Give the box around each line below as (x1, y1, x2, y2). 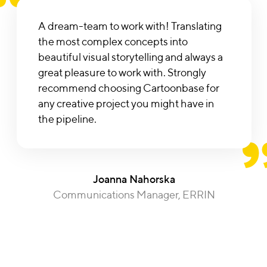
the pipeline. (38, 113, 97, 126)
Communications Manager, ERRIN (52, 188, 215, 201)
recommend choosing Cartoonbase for (38, 82, 219, 95)
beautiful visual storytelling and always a (38, 51, 223, 64)
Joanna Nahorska (92, 173, 175, 186)
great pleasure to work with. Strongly (38, 66, 206, 79)
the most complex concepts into (38, 35, 188, 48)
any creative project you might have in (38, 97, 214, 110)
